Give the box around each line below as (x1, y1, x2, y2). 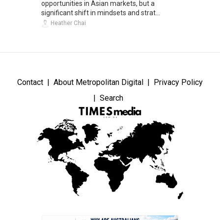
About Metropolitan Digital (54, 78, 143, 87)
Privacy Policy (154, 78, 203, 87)
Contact (17, 78, 43, 87)
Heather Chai (49, 20, 86, 27)
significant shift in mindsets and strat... (41, 9, 160, 17)
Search (99, 93, 123, 103)
